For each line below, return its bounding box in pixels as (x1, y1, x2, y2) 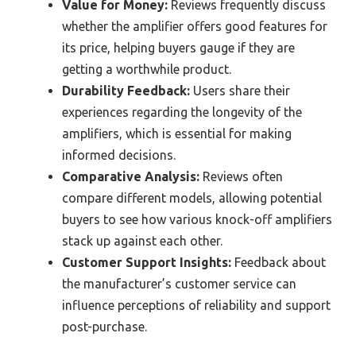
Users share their (190, 83, 290, 99)
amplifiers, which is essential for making (62, 126, 292, 141)
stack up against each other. (62, 234, 222, 249)
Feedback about (231, 255, 326, 270)
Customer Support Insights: (62, 255, 231, 270)
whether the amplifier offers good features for (62, 19, 327, 34)
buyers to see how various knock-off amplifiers (62, 212, 332, 227)
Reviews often (199, 169, 283, 184)
